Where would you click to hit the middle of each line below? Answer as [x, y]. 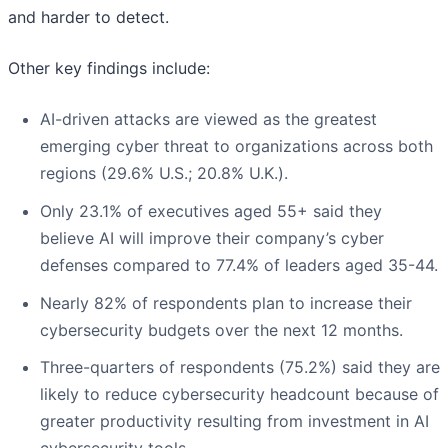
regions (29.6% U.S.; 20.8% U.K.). [164, 173]
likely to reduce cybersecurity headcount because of [239, 394]
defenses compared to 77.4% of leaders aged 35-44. [239, 264]
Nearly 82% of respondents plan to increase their [226, 302]
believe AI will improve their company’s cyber [212, 237]
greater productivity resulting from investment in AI [234, 421]
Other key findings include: [109, 68]
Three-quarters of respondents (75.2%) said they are [240, 367]
